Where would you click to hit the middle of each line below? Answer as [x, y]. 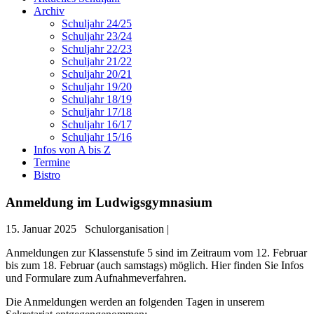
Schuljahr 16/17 [97, 124]
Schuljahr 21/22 [97, 61]
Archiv [49, 11]
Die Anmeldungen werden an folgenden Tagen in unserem [135, 302]
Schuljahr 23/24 [97, 36]
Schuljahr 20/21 [97, 74]
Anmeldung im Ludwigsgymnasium [109, 202]
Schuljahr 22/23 [97, 49]
